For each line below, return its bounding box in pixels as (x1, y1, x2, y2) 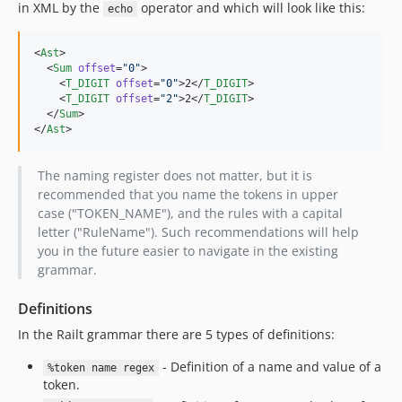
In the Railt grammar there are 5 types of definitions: (18, 326, 335, 343)
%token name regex (47, 362, 154, 374)
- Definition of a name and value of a (158, 358, 381, 375)
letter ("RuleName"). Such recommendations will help (37, 223, 359, 240)
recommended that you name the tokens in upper (37, 186, 338, 203)
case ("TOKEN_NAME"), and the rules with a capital (37, 205, 343, 222)
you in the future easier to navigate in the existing (37, 242, 338, 259)
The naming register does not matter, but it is (37, 167, 312, 184)
